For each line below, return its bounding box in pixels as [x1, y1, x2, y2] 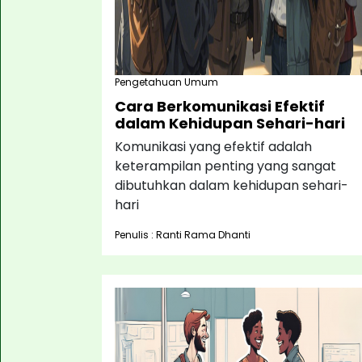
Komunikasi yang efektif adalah [115, 137, 312, 156]
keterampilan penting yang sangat [115, 157, 336, 175]
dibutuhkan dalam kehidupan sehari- [115, 176, 348, 195]
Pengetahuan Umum [115, 75, 218, 89]
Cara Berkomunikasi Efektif [115, 96, 325, 116]
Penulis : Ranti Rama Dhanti [115, 228, 250, 242]
